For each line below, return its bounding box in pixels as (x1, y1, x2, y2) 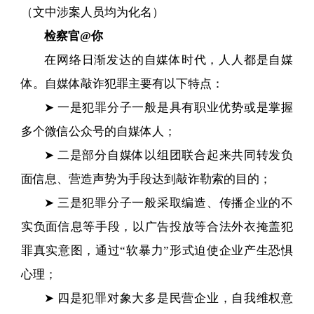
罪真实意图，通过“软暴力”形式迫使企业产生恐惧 (20, 243, 294, 257)
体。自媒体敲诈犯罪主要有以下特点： (20, 76, 224, 90)
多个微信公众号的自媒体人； (20, 124, 176, 138)
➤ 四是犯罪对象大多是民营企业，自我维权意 (44, 291, 294, 305)
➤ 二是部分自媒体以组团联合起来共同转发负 (44, 148, 294, 162)
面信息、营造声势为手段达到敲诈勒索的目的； (20, 172, 271, 186)
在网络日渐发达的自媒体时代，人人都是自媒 (44, 53, 294, 67)
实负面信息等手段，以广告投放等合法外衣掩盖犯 (20, 219, 294, 233)
